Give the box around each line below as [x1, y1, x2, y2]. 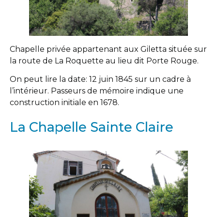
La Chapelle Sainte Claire [10, 119, 173, 135]
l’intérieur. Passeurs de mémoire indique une [10, 86, 184, 96]
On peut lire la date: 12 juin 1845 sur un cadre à [10, 75, 191, 84]
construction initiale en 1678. [10, 98, 119, 108]
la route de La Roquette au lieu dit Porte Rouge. [10, 56, 199, 65]
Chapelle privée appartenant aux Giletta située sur [10, 44, 207, 54]
